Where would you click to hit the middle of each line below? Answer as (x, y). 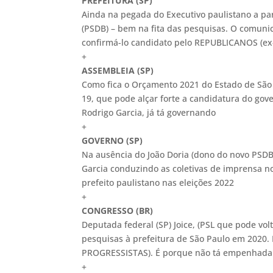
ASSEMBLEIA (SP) (118, 70)
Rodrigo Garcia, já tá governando (149, 112)
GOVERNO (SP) (112, 140)
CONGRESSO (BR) (118, 211)
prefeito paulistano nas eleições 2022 (158, 183)
